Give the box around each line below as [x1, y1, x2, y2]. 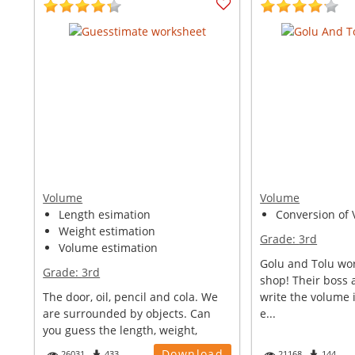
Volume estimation [59, 240, 158, 255]
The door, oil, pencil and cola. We [43, 289, 219, 304]
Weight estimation [59, 223, 156, 239]
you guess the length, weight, [43, 323, 198, 338]
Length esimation [59, 207, 151, 222]
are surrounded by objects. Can [43, 306, 212, 321]
